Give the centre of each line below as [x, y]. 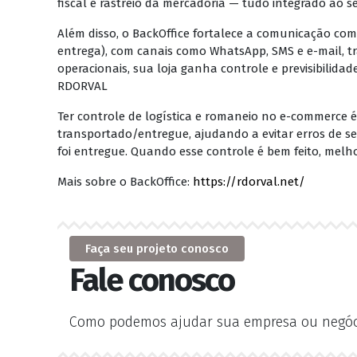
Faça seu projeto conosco [157, 249]
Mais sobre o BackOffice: [125, 182]
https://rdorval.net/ [249, 182]
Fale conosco [152, 280]
